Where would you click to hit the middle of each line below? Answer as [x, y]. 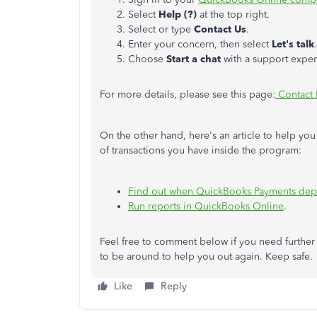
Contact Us [220, 29]
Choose [147, 59]
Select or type [161, 29]
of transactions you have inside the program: [201, 150]
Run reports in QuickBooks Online [206, 206]
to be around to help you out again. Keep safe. [206, 257]
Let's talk [293, 44]
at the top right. [233, 15]
